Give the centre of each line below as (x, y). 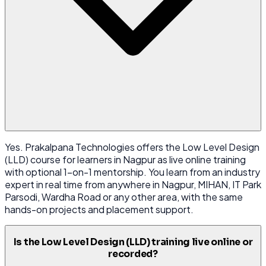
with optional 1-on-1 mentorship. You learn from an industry (132, 172)
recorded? (133, 254)
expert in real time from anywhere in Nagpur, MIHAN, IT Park (133, 184)
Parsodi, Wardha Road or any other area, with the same (124, 197)
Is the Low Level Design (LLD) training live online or (133, 242)
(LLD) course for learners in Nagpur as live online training (125, 159)
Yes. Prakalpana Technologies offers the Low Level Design (132, 147)
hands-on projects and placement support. (99, 209)
